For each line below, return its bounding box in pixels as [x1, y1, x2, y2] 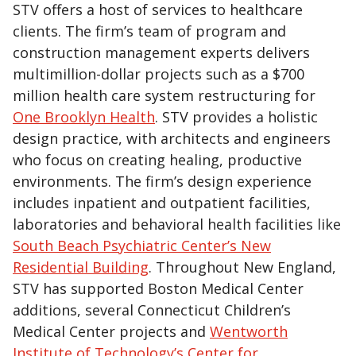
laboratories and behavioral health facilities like [13, 215, 341, 234]
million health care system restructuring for [13, 86, 315, 106]
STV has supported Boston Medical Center [13, 279, 304, 299]
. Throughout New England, [149, 257, 336, 277]
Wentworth [210, 322, 288, 342]
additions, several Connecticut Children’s [13, 300, 291, 320]
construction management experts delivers [13, 43, 310, 63]
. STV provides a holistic [155, 107, 318, 127]
